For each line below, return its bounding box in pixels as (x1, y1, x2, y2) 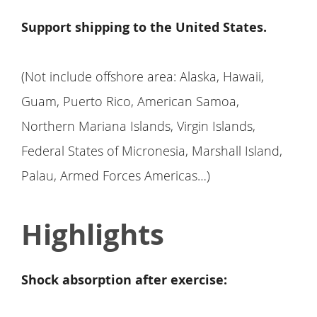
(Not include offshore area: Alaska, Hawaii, (21, 68, 264, 86)
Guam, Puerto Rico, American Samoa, (21, 93, 239, 110)
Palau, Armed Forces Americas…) (21, 167, 210, 185)
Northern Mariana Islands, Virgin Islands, (21, 117, 255, 135)
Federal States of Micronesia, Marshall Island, (21, 142, 282, 160)
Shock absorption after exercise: (21, 271, 227, 289)
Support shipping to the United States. (21, 18, 267, 37)
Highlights (21, 214, 164, 255)
